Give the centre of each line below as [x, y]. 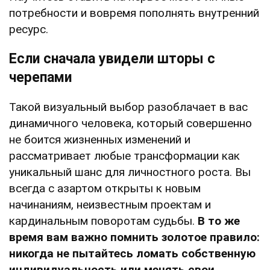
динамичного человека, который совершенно [130, 123]
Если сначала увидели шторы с [112, 58]
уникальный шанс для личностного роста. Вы [130, 172]
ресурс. [29, 29]
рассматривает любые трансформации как [124, 155]
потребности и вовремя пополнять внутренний [134, 13]
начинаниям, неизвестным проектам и [110, 204]
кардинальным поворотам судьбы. [103, 221]
